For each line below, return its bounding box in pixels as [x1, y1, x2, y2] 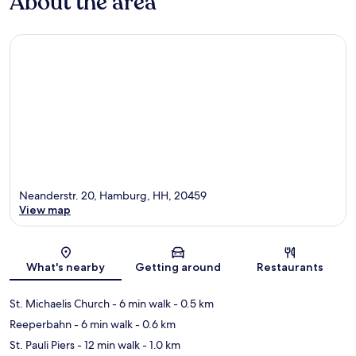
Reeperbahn [10, 316, 72, 331]
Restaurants [257, 259, 324, 274]
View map [19, 202, 71, 217]
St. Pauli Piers [10, 337, 75, 352]
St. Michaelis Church [10, 296, 110, 311]
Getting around [134, 259, 221, 274]
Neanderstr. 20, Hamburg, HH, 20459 [19, 188, 207, 203]
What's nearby [26, 259, 106, 274]
